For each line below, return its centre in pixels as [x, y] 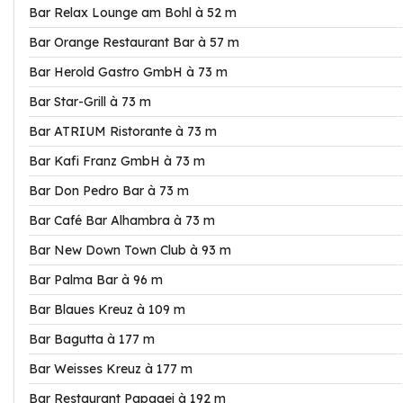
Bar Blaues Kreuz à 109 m [107, 309]
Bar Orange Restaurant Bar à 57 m [134, 42]
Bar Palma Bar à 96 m [96, 280]
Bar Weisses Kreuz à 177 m [111, 369]
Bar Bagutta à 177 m [92, 339]
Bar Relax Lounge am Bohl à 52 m [133, 13]
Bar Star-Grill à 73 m [90, 102]
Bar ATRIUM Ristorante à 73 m [123, 131]
